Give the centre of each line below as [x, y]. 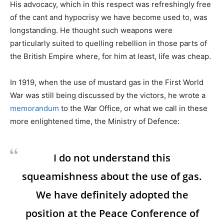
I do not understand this [112, 158]
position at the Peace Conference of [112, 213]
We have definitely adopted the [112, 195]
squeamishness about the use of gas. [112, 176]
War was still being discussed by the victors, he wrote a [108, 95]
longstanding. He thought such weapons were [91, 30]
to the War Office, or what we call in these [133, 108]
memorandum [34, 108]
